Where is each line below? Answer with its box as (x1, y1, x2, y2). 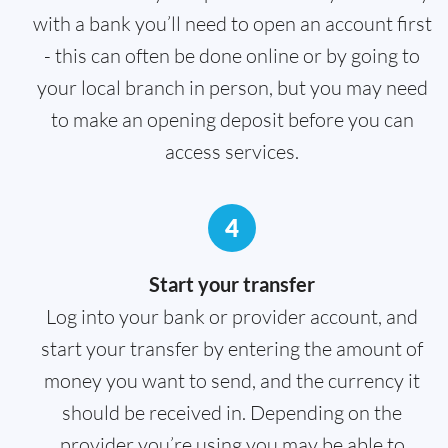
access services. (165, 139, 299, 165)
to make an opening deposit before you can (50, 107, 414, 133)
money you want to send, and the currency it (44, 368, 420, 394)
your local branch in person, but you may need (36, 75, 428, 101)
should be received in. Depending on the (62, 400, 402, 426)
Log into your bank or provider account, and (46, 304, 418, 330)
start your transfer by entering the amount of (41, 336, 423, 362)
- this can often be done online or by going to (44, 43, 420, 69)
